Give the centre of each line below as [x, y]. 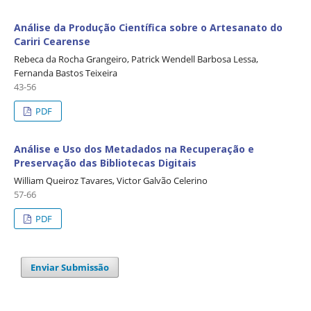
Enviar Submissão [70, 268]
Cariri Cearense [52, 42]
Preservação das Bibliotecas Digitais [105, 163]
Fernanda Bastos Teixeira [66, 73]
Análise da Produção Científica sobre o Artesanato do [148, 28]
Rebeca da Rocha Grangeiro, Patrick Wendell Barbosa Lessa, [136, 59]
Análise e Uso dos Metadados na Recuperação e [134, 149]
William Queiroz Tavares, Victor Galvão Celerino [111, 181]
